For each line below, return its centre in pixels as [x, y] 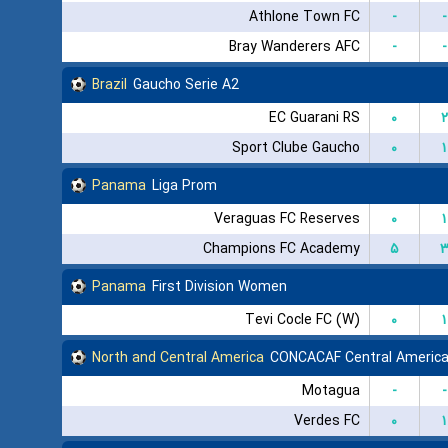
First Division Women [219, 286]
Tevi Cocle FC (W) [302, 319]
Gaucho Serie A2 [186, 84]
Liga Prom [184, 185]
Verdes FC [326, 420]
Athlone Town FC [304, 16]
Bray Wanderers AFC [294, 46]
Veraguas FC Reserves [286, 218]
